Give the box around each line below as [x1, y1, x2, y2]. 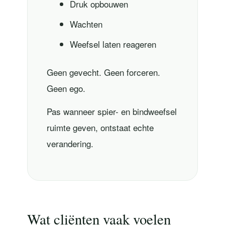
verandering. [46, 137, 93, 150]
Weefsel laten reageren [69, 37, 156, 50]
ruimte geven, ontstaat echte [46, 121, 154, 134]
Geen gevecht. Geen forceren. [46, 65, 160, 78]
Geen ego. [46, 81, 85, 94]
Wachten [69, 17, 102, 30]
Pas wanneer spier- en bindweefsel [46, 105, 177, 118]
